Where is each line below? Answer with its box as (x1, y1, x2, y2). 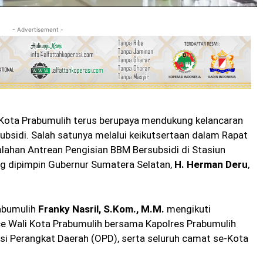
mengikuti (164, 203, 211, 215)
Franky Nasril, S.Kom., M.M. (38, 203, 164, 215)
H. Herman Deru (174, 159, 248, 171)
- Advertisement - (12, 26, 63, 33)
